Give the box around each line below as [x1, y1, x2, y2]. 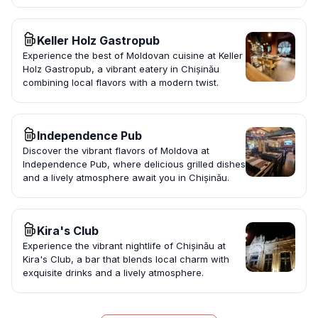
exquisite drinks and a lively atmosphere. [23, 267, 204, 279]
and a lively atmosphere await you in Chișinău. [23, 172, 229, 184]
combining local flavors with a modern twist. [23, 77, 219, 89]
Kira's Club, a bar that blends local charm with [23, 253, 229, 265]
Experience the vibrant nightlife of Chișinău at [23, 240, 226, 252]
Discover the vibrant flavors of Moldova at [23, 145, 209, 157]
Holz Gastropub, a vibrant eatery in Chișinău [23, 63, 219, 75]
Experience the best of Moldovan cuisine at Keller [23, 50, 243, 62]
